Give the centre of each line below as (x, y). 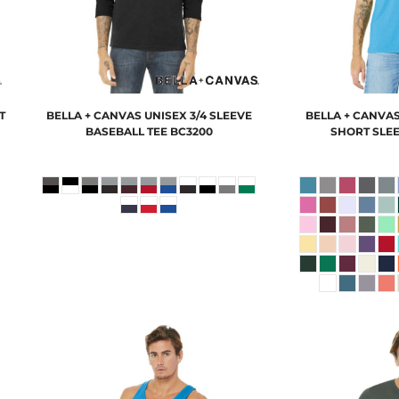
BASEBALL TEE (126, 132)
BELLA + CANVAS (94, 116)
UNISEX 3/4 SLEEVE (198, 116)
